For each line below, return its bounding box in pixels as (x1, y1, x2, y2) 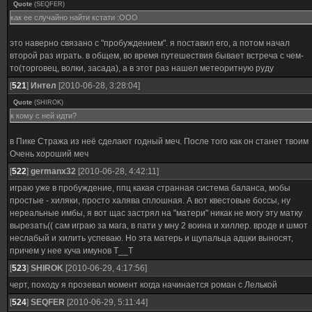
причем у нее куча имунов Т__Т (10, 246, 133, 256)
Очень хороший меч (10, 149, 88, 159)
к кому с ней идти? (10, 111, 77, 120)
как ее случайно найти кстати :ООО (10, 13, 138, 22)
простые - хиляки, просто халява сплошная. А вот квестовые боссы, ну (10, 196, 290, 205)
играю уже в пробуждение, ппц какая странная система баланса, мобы (10, 183, 290, 193)
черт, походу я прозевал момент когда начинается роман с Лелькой (10, 280, 277, 290)
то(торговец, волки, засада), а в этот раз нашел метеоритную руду (10, 63, 274, 73)
